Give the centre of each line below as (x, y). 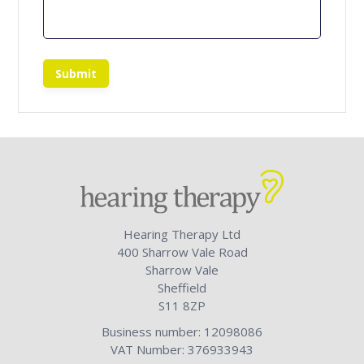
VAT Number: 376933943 (182, 349)
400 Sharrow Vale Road (182, 251)
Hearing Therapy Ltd (182, 234)
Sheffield (182, 287)
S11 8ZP (182, 305)
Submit (76, 74)
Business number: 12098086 (182, 331)
